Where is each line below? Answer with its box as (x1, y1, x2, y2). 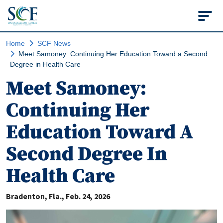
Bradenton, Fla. (6, 191, 62, 201)
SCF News (37, 39, 71, 47)
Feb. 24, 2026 (66, 191, 110, 201)
